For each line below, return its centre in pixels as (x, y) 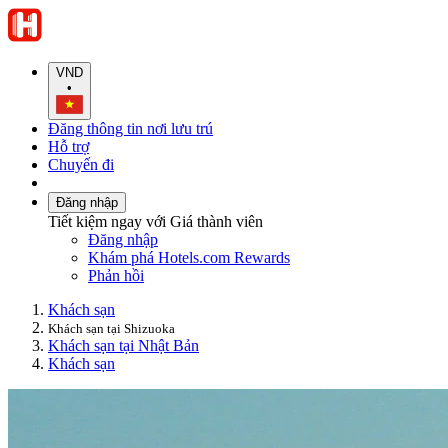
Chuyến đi (81, 164)
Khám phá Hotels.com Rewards (189, 257)
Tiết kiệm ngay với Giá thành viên (155, 221)
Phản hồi (116, 275)
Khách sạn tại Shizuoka (111, 328)
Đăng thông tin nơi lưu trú (130, 128)
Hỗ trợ (68, 146)
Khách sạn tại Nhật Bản (123, 345)
